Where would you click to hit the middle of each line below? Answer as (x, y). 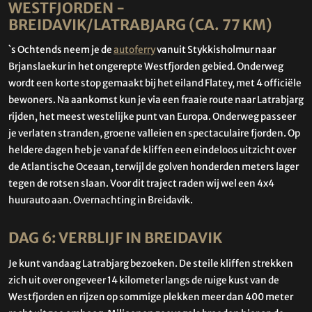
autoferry (134, 50)
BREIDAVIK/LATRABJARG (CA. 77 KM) (140, 25)
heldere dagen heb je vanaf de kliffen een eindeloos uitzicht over (152, 150)
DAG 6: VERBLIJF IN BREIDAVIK (115, 239)
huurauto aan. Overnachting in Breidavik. (101, 201)
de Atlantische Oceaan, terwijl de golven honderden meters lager (154, 167)
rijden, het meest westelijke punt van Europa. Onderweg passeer (152, 117)
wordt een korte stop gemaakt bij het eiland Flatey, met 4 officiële (155, 84)
